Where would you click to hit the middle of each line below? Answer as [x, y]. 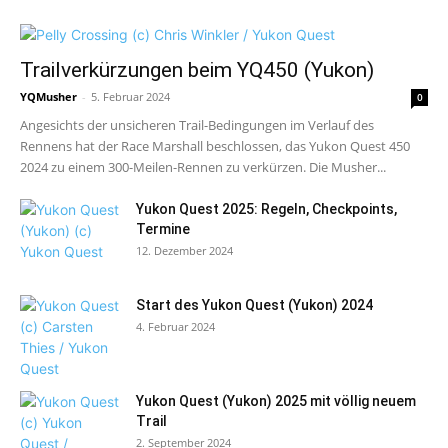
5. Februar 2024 [130, 97]
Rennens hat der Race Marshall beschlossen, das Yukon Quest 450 [215, 146]
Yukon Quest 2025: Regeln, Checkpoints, [266, 209]
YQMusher [48, 97]
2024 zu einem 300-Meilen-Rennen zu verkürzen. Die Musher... [203, 167]
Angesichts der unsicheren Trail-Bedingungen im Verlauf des [197, 125]
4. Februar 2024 [175, 327]
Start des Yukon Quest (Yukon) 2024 [254, 305]
